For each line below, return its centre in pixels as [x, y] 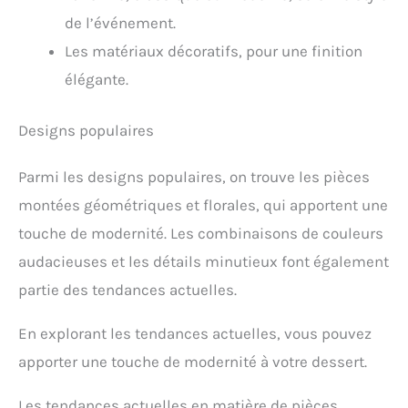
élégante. [97, 79]
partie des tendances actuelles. [127, 290]
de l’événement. [120, 22]
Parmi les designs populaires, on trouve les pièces [194, 177]
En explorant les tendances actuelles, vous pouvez [195, 334]
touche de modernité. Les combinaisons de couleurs [201, 234]
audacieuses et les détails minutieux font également [204, 262]
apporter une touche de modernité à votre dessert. [193, 362]
